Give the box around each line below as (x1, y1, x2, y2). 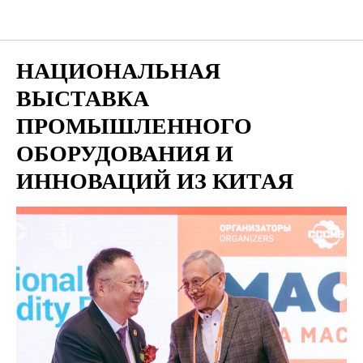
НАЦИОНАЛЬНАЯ (16, 53, 220, 87)
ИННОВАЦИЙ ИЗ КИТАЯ (16, 164, 293, 197)
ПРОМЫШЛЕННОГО (16, 109, 252, 142)
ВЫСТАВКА (16, 81, 149, 114)
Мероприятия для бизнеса (123, 13, 240, 28)
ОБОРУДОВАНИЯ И (16, 136, 233, 169)
